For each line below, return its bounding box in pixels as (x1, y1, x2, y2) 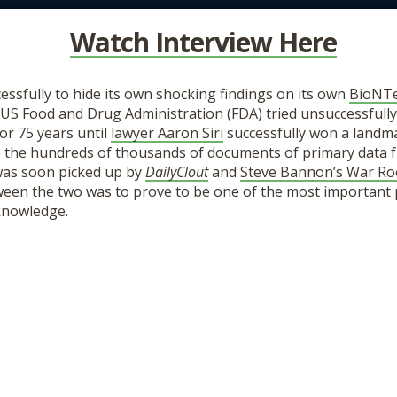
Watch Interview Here (70, 24, 338, 61)
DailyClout (144, 162, 208, 183)
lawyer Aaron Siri (110, 123, 223, 144)
